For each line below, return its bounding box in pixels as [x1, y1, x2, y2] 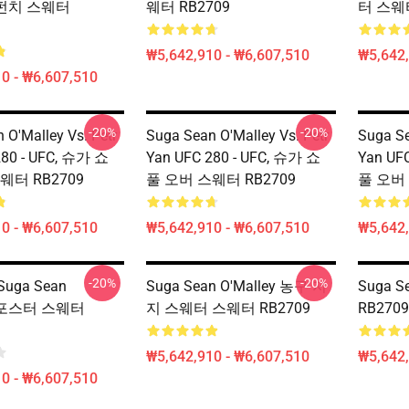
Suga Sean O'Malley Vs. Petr [146, 127, 329, 144]
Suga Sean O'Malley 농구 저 [146, 278, 327, 295]
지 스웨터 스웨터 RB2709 [146, 299, 310, 317]
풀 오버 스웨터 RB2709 [146, 171, 296, 188]
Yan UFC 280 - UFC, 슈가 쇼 [146, 149, 320, 166]
